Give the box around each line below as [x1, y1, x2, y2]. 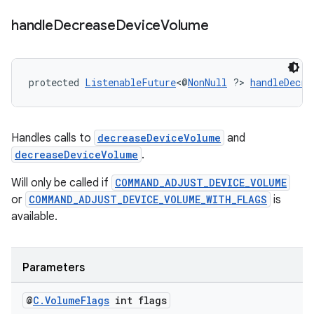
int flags [109, 294, 167, 307]
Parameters [22, 261, 85, 275]
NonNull [188, 76, 227, 89]
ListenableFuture [85, 76, 176, 89]
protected [29, 76, 85, 89]
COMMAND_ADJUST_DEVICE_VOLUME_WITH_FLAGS [29, 193, 267, 206]
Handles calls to [11, 131, 94, 145]
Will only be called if [11, 176, 111, 190]
